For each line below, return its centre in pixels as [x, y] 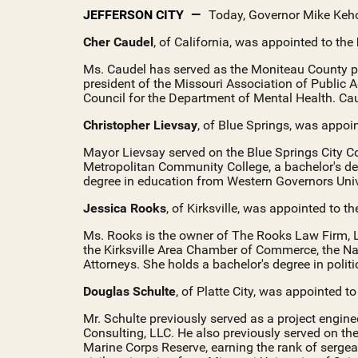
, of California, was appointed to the [255, 42]
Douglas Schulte [129, 292]
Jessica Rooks [125, 209]
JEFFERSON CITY [133, 15]
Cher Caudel [118, 42]
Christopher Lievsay [140, 125]
